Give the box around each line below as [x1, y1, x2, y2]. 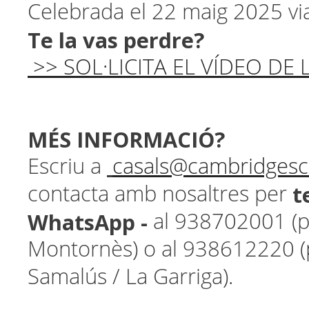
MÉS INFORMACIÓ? [28, 125, 225, 154]
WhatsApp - [28, 208, 153, 237]
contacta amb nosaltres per [28, 181, 292, 207]
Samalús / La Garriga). [28, 264, 233, 290]
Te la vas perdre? [28, 26, 204, 54]
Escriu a [28, 154, 107, 179]
